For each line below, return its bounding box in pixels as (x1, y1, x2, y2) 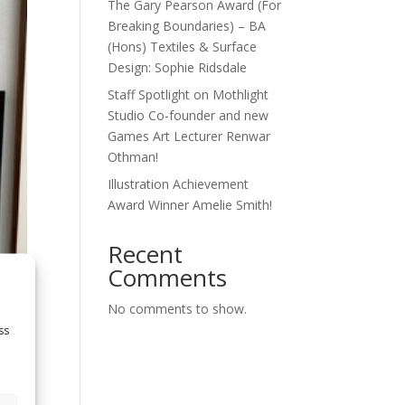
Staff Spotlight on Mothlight (108, 86, 269, 103)
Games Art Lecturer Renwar (108, 127, 271, 145)
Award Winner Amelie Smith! (108, 196, 273, 213)
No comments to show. (108, 300, 248, 317)
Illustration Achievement (108, 175, 250, 193)
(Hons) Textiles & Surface (108, 38, 258, 55)
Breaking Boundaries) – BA (108, 17, 267, 34)
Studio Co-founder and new (108, 107, 269, 124)
